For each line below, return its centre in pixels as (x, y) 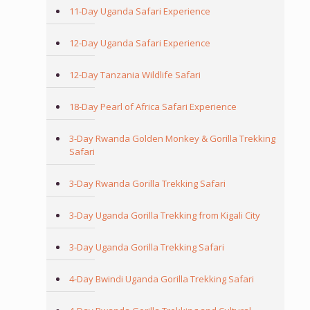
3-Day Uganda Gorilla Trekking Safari (146, 247)
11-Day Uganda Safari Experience (139, 11)
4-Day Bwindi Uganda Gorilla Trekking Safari (161, 279)
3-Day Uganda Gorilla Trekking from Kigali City (164, 215)
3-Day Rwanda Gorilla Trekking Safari (147, 183)
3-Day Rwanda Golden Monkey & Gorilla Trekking (172, 138)
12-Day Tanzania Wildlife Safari (135, 75)
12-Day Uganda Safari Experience (139, 43)
